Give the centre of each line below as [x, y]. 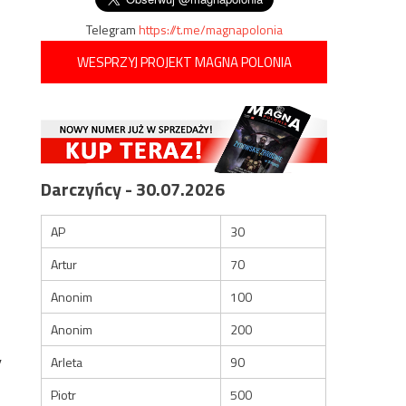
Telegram [112, 29]
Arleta [67, 362]
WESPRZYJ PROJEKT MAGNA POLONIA [184, 62]
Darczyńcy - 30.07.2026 [133, 188]
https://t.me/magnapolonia [210, 29]
